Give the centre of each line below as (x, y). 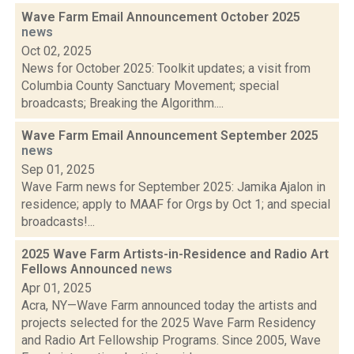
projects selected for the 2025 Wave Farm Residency (169, 323)
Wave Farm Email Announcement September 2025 (170, 136)
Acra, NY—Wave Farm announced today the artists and (169, 305)
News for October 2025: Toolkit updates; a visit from (166, 68)
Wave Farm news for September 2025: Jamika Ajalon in (173, 187)
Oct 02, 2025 (56, 51)
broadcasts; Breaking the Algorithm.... (122, 103)
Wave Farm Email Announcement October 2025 (161, 17)
